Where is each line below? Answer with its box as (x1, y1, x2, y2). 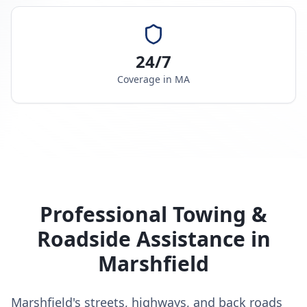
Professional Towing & (40, 200, 267, 228)
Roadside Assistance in (36, 225, 271, 253)
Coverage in (117, 73, 175, 86)
